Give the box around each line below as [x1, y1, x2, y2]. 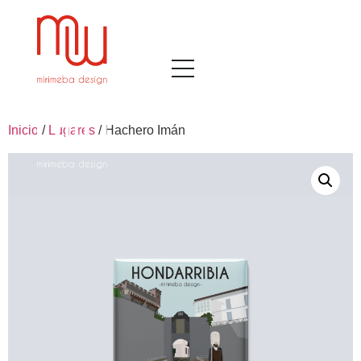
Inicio [8, 123, 39, 137]
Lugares [48, 123, 95, 137]
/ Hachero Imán [95, 123, 185, 137]
